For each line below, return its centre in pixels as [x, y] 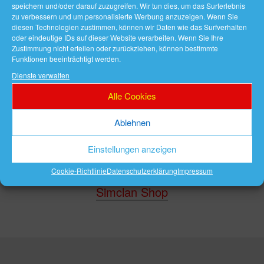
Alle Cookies [132, 96]
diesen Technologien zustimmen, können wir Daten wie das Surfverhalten [129, 27]
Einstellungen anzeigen [132, 149]
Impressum [195, 170]
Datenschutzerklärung [142, 170]
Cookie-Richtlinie [79, 170]
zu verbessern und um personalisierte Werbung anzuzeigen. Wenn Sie [125, 16]
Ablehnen [132, 122]
